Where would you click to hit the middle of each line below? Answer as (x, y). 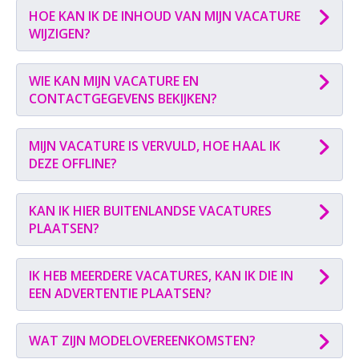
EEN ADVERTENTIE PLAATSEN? (120, 293)
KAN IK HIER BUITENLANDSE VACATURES (150, 211)
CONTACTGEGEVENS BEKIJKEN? (123, 99)
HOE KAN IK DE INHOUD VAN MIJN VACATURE (165, 16)
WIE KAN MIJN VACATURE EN (114, 81)
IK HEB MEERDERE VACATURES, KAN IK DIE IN (161, 276)
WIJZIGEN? (60, 34)
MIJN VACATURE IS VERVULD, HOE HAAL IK (155, 146)
